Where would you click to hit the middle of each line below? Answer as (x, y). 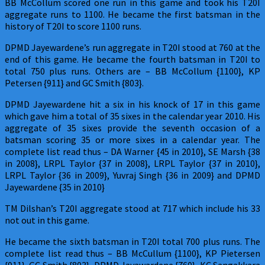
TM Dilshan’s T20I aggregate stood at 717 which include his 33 (132, 208)
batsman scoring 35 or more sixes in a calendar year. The (132, 139)
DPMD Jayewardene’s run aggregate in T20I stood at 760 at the (132, 47)
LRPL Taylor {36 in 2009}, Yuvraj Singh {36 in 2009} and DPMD (132, 175)
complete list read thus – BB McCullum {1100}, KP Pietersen (132, 253)
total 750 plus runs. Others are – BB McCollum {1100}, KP (132, 71)
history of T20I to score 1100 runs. (73, 26)
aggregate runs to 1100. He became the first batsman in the (132, 14)
